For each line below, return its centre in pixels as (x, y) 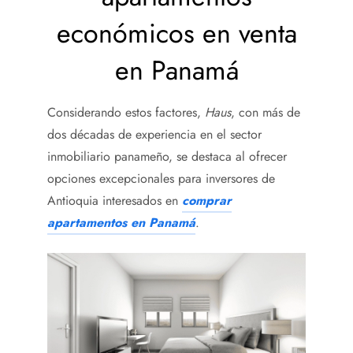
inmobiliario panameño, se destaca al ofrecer (167, 156)
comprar (207, 200)
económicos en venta (176, 33)
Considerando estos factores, (126, 112)
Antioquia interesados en (115, 200)
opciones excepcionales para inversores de (161, 178)
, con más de (266, 112)
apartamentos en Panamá (121, 222)
